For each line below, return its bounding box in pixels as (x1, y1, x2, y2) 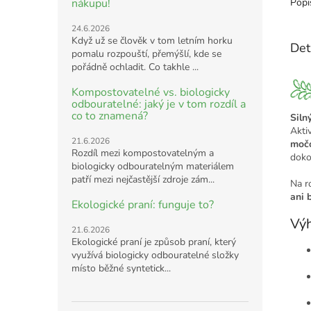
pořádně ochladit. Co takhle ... (72, 60, 199, 74)
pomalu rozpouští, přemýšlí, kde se (72, 47, 221, 60)
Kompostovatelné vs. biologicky (72, 84, 230, 100)
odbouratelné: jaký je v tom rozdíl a (72, 96, 246, 112)
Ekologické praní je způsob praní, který (72, 235, 236, 249)
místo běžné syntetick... (72, 261, 171, 275)
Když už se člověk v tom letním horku (72, 33, 233, 47)
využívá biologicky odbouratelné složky (72, 248, 239, 262)
